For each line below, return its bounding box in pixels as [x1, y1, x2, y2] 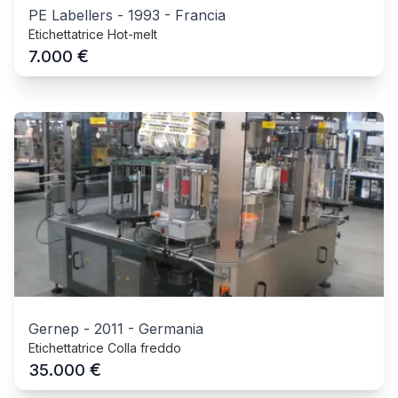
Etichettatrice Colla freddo [28, 340, 181, 356]
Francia [175, 6, 226, 25]
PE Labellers [28, 6, 113, 25]
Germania [139, 320, 203, 338]
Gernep [28, 320, 79, 338]
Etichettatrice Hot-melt [28, 27, 157, 43]
